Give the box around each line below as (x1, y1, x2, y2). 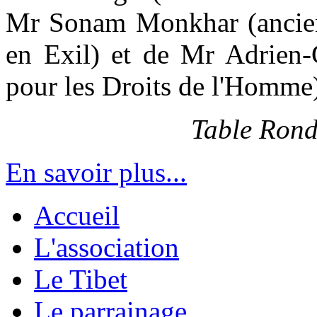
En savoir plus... (6, 157, 187, 188)
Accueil (34, 200, 120, 231)
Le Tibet (34, 264, 127, 295)
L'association (34, 232, 179, 263)
